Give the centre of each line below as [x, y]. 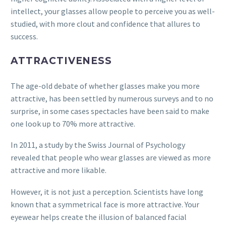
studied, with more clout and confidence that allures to [105, 23]
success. [24, 36]
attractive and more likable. [59, 170]
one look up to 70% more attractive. [73, 123]
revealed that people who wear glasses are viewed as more [111, 158]
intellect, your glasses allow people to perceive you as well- [113, 11]
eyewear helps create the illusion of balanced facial [99, 217]
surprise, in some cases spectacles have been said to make [110, 111]
